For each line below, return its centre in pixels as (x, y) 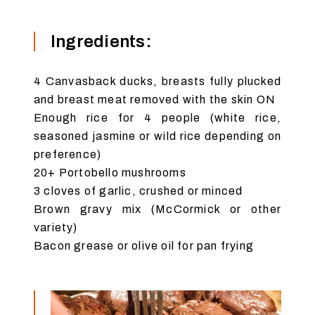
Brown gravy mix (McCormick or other (157, 209)
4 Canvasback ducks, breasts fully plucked (157, 81)
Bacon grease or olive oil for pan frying (144, 245)
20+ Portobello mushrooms (110, 172)
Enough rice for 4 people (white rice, (157, 117)
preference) (68, 154)
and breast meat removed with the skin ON (155, 99)
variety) (56, 227)
